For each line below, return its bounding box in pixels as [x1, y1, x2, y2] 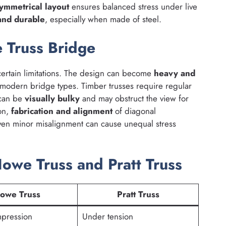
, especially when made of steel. [45, 13, 161, 26]
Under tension [82, 210, 133, 223]
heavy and [154, 67, 195, 79]
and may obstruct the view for [80, 92, 189, 104]
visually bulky [25, 92, 80, 104]
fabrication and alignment [11, 104, 112, 117]
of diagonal [112, 104, 156, 117]
